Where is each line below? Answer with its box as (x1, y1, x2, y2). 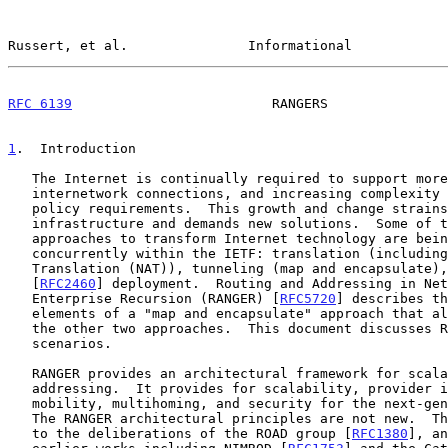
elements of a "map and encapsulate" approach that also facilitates (8, 305, 32, 321)
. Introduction (16, 140, 136, 156)
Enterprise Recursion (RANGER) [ (32, 290, 280, 306)
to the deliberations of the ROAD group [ (32, 425, 352, 441)
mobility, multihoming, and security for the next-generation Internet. (8, 395, 32, 411)
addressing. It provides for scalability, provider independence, (8, 380, 32, 396)
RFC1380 (352, 425, 408, 441)
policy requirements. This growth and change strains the (8, 200, 32, 216)
